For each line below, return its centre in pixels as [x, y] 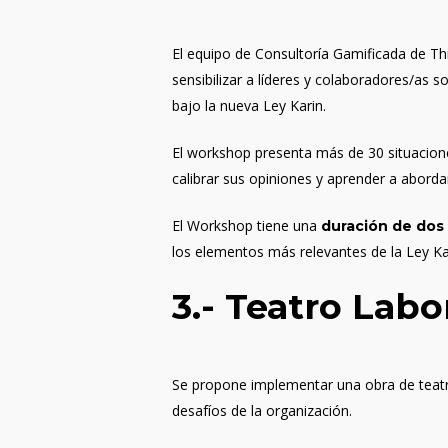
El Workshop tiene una [247, 225]
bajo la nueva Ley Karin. [249, 105]
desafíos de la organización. [262, 410]
